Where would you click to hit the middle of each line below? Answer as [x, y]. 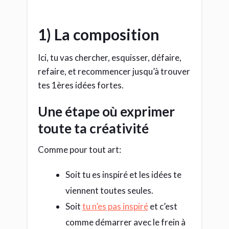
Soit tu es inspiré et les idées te [123, 175]
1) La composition [99, 35]
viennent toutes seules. [109, 191]
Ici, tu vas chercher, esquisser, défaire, [110, 58]
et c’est [163, 207]
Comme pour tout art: [79, 150]
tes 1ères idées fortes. [81, 85]
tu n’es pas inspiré [115, 207]
